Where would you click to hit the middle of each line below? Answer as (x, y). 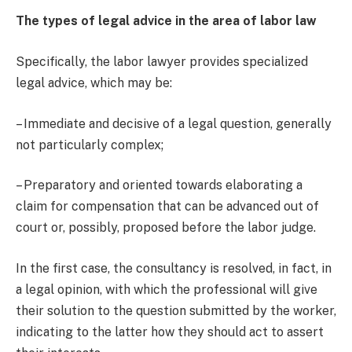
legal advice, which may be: (94, 83)
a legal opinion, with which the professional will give (167, 289)
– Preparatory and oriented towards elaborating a (159, 185)
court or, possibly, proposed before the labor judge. (166, 228)
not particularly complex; (90, 145)
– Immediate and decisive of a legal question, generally (174, 123)
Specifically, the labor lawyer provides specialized (162, 62)
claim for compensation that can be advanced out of (167, 207)
